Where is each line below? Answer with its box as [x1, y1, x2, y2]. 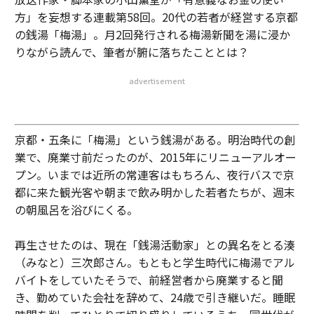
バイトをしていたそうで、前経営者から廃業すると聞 [14, 271, 283, 288]
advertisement [129, 74, 185, 86]
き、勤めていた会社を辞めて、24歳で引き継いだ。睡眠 [14, 288, 295, 306]
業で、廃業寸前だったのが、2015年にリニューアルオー [14, 148, 296, 165]
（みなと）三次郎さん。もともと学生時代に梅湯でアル [14, 253, 295, 271]
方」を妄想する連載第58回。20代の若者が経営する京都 [14, 8, 298, 25]
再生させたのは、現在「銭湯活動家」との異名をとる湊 [14, 235, 295, 253]
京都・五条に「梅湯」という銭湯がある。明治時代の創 [14, 130, 295, 148]
